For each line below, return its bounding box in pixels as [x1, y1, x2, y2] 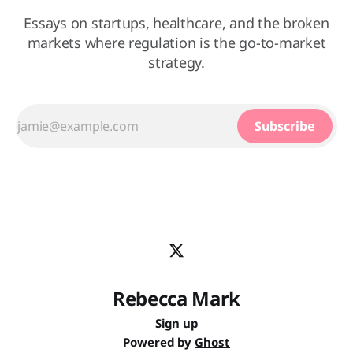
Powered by [123, 334, 195, 350]
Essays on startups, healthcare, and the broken [24, 13, 329, 32]
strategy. [148, 53, 205, 72]
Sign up [155, 315, 198, 331]
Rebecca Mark [113, 285, 240, 311]
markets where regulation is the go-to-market [27, 33, 326, 52]
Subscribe [255, 117, 315, 135]
